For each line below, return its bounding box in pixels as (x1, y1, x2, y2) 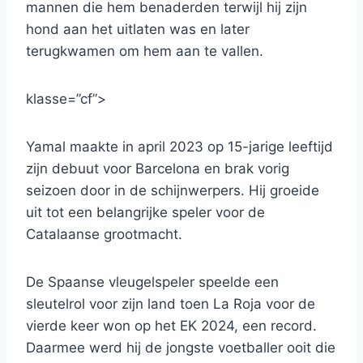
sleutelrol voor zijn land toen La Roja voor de (26, 296, 315, 313)
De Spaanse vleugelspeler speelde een (26, 274, 279, 291)
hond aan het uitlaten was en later (26, 21, 250, 38)
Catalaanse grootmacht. (26, 226, 182, 243)
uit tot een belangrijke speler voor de (26, 204, 265, 221)
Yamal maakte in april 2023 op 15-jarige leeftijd (26, 139, 333, 156)
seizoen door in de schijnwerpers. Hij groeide (26, 182, 319, 199)
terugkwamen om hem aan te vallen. (26, 43, 263, 60)
